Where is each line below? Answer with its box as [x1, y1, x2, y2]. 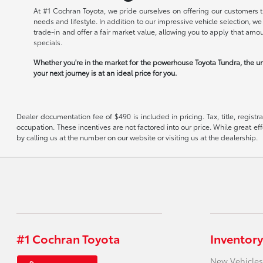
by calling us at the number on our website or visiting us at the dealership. [16, 132, 258, 142]
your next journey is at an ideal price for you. [33, 68, 177, 77]
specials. [33, 37, 63, 47]
